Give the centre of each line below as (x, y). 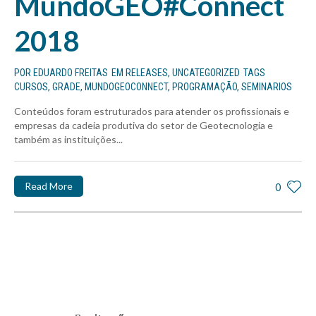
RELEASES (147, 72)
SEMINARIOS (267, 86)
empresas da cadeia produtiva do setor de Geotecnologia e (144, 125)
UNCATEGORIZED (206, 72)
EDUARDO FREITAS (71, 72)
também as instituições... (68, 139)
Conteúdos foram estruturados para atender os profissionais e (152, 111)
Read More (49, 186)
